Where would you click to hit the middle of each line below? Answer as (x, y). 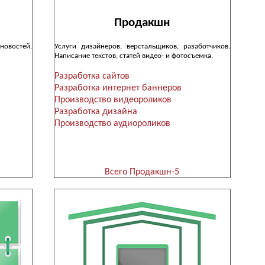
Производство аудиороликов (112, 124)
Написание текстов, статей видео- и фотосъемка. (133, 56)
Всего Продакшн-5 (142, 172)
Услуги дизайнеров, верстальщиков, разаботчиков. (142, 46)
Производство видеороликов (113, 100)
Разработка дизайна (96, 112)
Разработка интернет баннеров (118, 88)
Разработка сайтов (92, 77)
